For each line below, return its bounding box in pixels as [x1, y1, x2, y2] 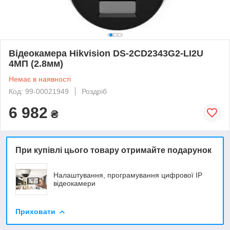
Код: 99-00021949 [9, 87, 69, 95]
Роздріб [82, 87, 107, 95]
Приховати [15, 207, 55, 216]
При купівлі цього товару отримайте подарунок [15, 145, 212, 155]
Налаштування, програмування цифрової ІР [53, 170, 202, 179]
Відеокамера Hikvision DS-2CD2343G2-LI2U [9, 48, 203, 59]
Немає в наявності [9, 74, 71, 83]
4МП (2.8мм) [9, 58, 63, 69]
